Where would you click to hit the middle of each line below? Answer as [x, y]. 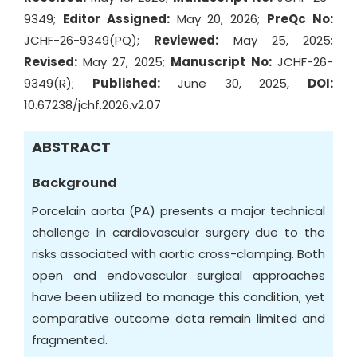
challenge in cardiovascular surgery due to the [178, 232]
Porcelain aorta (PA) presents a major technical [178, 211]
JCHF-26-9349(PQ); [89, 40]
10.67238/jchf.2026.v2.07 [92, 105]
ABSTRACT [71, 147]
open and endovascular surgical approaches [178, 275]
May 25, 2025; [276, 40]
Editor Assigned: [116, 19]
